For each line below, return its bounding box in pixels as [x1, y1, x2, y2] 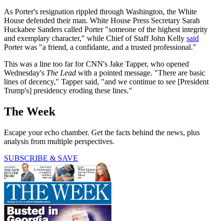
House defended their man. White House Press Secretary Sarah [4, 16, 200, 25]
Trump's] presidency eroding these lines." [4, 86, 132, 95]
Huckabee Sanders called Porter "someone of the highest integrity [4, 25, 208, 34]
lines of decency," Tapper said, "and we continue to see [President [4, 77, 209, 86]
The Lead [46, 69, 76, 77]
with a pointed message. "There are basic [76, 69, 205, 77]
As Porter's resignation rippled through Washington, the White [4, 7, 197, 16]
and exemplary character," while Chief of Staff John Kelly [4, 34, 186, 43]
